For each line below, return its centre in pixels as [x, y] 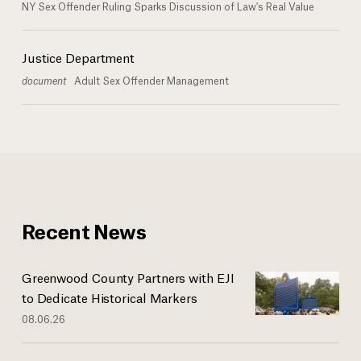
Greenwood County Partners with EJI [128, 277]
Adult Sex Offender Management [151, 81]
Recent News [84, 230]
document [44, 81]
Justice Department [78, 57]
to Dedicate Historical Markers [109, 297]
